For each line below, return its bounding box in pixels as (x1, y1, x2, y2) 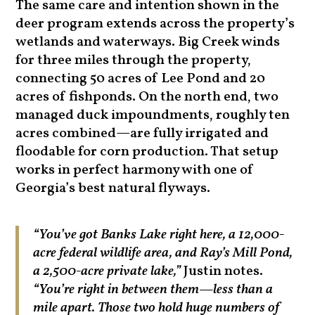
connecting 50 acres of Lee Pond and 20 (15, 69, 266, 89)
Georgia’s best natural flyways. (15, 179, 211, 199)
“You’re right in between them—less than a (33, 280, 274, 300)
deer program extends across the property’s (15, 14, 295, 34)
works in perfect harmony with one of (15, 160, 255, 181)
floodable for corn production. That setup (15, 142, 279, 162)
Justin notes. (181, 262, 264, 282)
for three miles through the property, (15, 51, 252, 71)
